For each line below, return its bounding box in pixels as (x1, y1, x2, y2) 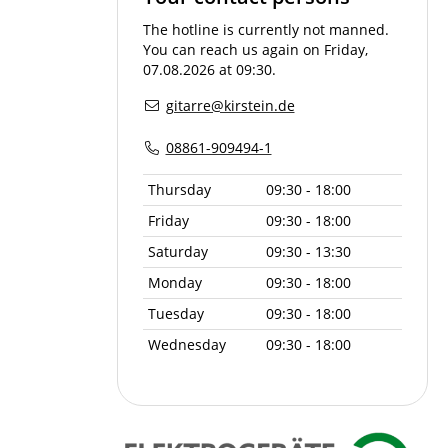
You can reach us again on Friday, (143, 39, 368, 59)
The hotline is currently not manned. (143, 19, 389, 39)
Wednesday (148, 334, 226, 354)
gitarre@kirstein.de (165, 95, 295, 115)
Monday (148, 272, 202, 292)
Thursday (148, 179, 211, 199)
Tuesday (148, 303, 204, 323)
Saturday (148, 241, 208, 261)
